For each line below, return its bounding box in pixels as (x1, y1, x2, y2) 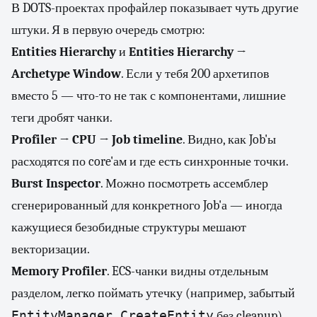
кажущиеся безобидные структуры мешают (11, 220, 246, 235)
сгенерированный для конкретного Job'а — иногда (11, 198, 282, 213)
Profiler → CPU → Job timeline (11, 132, 183, 147)
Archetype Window (11, 67, 121, 81)
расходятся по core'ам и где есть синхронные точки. (11, 154, 289, 169)
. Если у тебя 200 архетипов (121, 67, 270, 81)
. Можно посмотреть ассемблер (100, 176, 268, 191)
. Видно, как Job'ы (183, 132, 276, 147)
